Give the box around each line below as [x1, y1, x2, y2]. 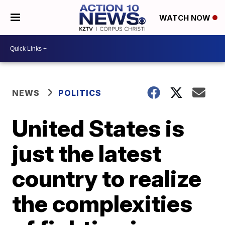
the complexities [12, 189, 193, 217]
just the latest [12, 139, 162, 167]
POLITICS [58, 88, 102, 98]
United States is [12, 114, 185, 142]
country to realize [12, 164, 202, 192]
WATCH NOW [159, 13, 212, 23]
